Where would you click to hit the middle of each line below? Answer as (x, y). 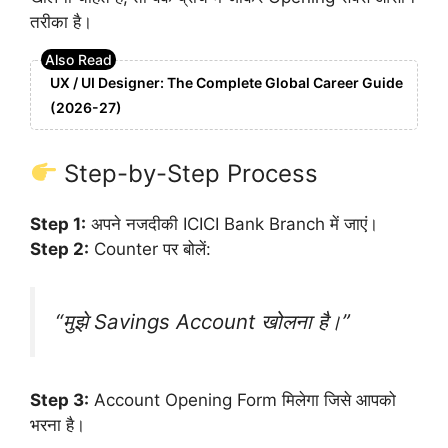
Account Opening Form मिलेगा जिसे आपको (242, 399)
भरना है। (57, 424)
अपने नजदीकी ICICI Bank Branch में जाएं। (232, 223)
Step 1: (58, 223)
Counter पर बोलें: (150, 248)
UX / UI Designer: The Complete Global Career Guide (226, 83)
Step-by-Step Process (188, 173)
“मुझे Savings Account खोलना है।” (202, 322)
